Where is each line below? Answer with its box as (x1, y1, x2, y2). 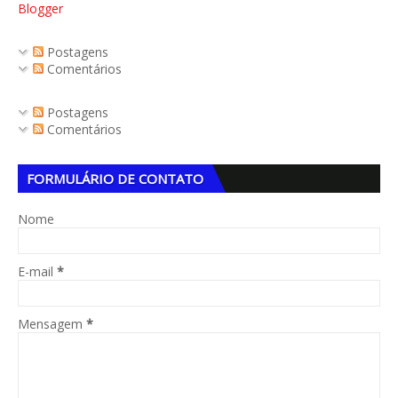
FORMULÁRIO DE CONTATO (27, 170, 203, 187)
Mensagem (18, 315, 86, 332)
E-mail (18, 263, 57, 280)
